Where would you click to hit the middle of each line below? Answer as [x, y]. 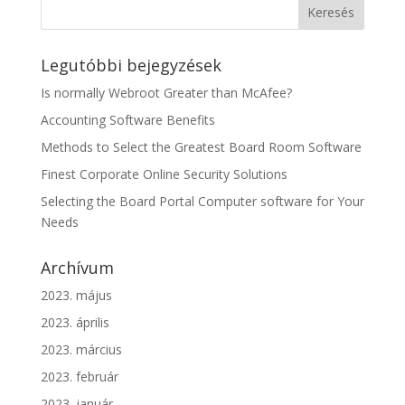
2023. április [75, 322]
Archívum [77, 268]
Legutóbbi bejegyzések [131, 65]
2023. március [81, 349]
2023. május [76, 295]
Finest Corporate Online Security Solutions [164, 174]
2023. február [79, 377]
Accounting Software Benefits [127, 120]
